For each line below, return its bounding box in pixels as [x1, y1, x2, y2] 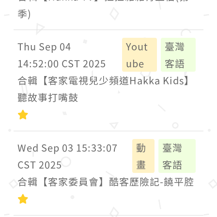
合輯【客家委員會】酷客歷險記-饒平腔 [17, 174, 194, 188]
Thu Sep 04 [17, 39, 71, 53]
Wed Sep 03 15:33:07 [17, 140, 118, 155]
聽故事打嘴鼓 [17, 90, 78, 104]
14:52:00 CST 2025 [17, 56, 106, 70]
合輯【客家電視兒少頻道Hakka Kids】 [17, 73, 194, 87]
